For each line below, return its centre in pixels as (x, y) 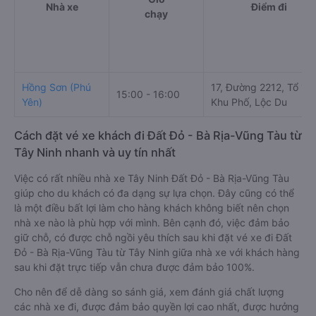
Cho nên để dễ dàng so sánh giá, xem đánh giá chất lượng (149, 292)
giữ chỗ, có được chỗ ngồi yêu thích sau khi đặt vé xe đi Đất (153, 237)
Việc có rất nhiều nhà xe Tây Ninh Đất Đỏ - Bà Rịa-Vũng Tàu (152, 178)
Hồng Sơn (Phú (56, 87)
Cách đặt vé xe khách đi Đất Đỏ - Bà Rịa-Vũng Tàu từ (158, 135)
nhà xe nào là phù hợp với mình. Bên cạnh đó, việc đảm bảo (152, 223)
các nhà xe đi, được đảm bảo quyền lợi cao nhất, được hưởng (157, 306)
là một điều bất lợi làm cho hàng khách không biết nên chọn (152, 208)
